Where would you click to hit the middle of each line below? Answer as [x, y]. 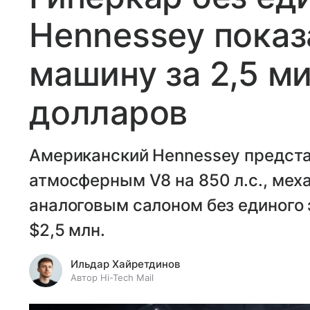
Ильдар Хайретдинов [125, 264]
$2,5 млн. [67, 230]
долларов [109, 112]
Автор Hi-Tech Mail [112, 277]
